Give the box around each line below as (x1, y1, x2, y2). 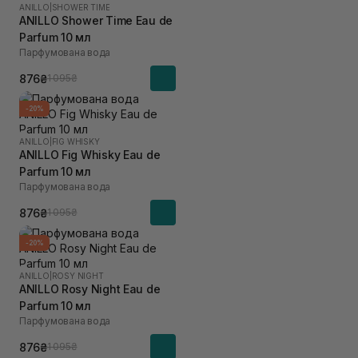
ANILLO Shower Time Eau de (19, 14, 173, 27)
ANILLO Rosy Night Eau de (19, 282, 161, 296)
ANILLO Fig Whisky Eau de (19, 148, 161, 161)
